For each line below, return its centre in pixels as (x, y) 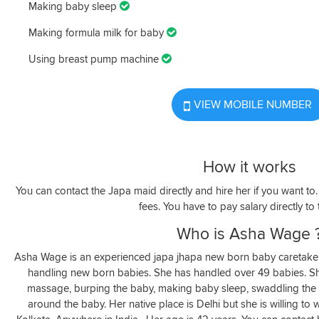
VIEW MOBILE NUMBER (252, 105)
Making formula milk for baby (98, 33)
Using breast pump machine (95, 59)
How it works (249, 168)
